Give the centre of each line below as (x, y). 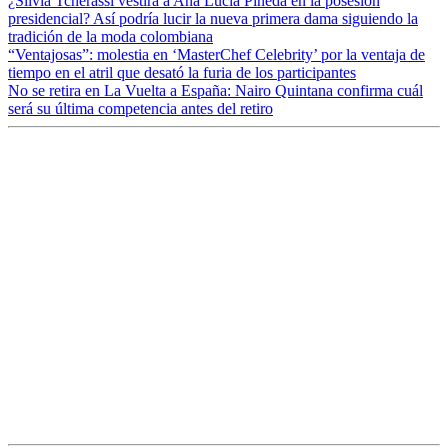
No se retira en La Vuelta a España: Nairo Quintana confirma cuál (215, 90)
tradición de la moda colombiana (110, 36)
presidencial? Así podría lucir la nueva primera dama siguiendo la (213, 18)
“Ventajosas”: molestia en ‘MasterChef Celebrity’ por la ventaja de (216, 54)
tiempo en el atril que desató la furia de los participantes (182, 72)
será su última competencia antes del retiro (140, 108)
